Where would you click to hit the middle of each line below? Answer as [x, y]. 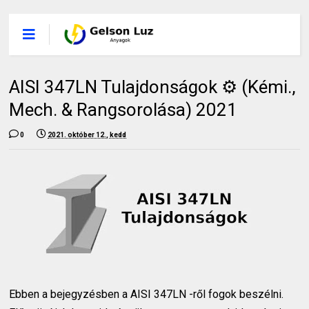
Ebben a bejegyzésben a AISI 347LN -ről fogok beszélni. [147, 294]
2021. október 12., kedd [87, 135]
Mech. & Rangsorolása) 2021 [123, 110]
